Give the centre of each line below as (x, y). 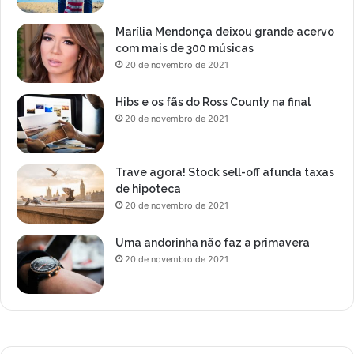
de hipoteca (148, 189)
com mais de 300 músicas (185, 49)
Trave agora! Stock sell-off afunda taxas (225, 173)
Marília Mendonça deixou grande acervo (225, 32)
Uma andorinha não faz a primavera (213, 243)
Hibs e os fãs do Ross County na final (213, 102)
